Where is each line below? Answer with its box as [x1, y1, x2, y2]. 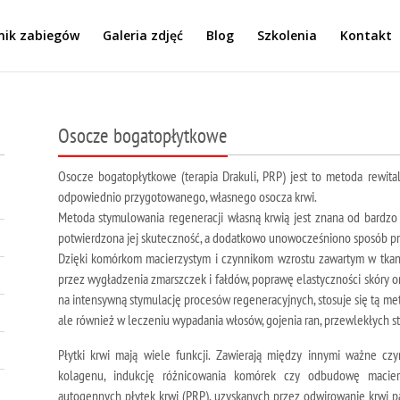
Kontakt [340, 27, 393, 44]
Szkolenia [257, 27, 318, 44]
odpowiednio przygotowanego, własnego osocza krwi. [57, 187, 317, 205]
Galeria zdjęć [103, 27, 184, 44]
